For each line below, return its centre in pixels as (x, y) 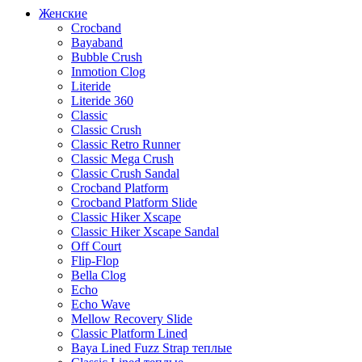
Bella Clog (99, 275)
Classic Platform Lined (129, 333)
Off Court (96, 246)
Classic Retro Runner (126, 144)
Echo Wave (101, 304)
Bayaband (97, 42)
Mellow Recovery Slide (132, 318)
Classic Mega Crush (122, 158)
